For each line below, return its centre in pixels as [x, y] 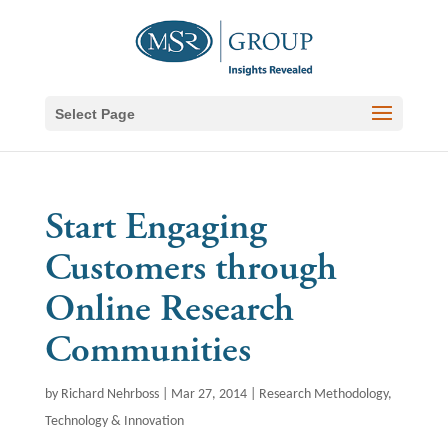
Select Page [94, 114]
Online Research [169, 309]
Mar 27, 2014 [208, 394]
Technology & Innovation [114, 421]
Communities [147, 350]
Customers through [190, 268]
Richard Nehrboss [109, 394]
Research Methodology [323, 394]
